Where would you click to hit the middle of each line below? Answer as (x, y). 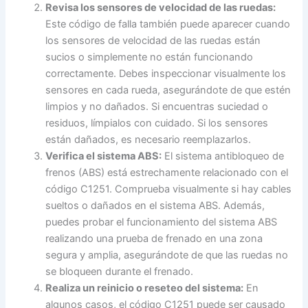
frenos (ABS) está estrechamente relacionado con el (167, 172)
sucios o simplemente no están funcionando (150, 57)
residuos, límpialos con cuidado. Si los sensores (157, 123)
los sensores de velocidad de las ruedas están (153, 40)
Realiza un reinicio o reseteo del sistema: (145, 288)
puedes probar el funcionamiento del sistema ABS (162, 222)
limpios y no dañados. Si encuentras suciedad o (157, 106)
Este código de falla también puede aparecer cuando (168, 24)
